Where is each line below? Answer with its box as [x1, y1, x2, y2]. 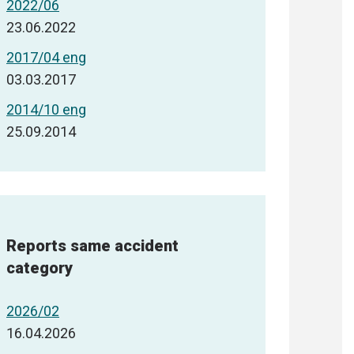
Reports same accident [6, 235, 179, 255]
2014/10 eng [6, 101, 86, 119]
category [6, 258, 73, 277]
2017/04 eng [6, 49, 86, 66]
